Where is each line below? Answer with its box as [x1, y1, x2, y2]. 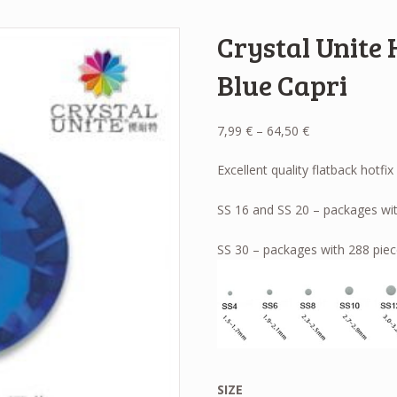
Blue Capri [217, 66, 348, 105]
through [308, 179, 354, 197]
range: [308, 140, 345, 158]
